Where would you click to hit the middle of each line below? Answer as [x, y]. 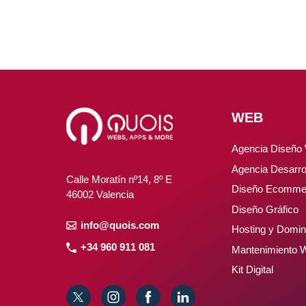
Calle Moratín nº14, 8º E [119, 180]
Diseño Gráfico [265, 209]
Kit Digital [252, 270]
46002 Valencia [100, 195]
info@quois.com [120, 225]
